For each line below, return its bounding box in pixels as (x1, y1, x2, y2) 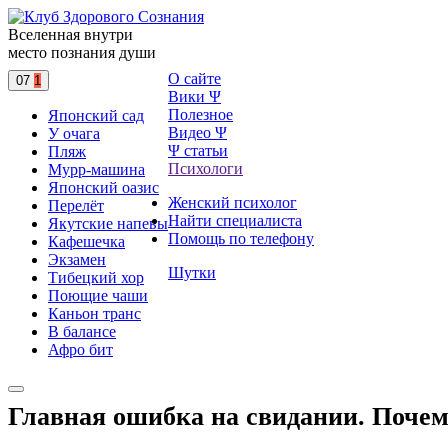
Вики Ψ (168, 88, 221, 105)
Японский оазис (48, 179, 159, 196)
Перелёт (48, 197, 104, 214)
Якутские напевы (48, 215, 168, 232)
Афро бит (48, 341, 113, 358)
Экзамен (48, 251, 106, 268)
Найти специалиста (168, 212, 302, 229)
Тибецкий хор (48, 269, 144, 286)
